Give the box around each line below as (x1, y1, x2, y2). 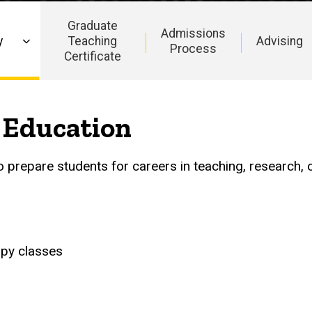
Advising (256, 33, 303, 48)
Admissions (160, 26, 226, 40)
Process (169, 41, 217, 56)
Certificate (64, 49, 122, 63)
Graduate (68, 18, 118, 33)
